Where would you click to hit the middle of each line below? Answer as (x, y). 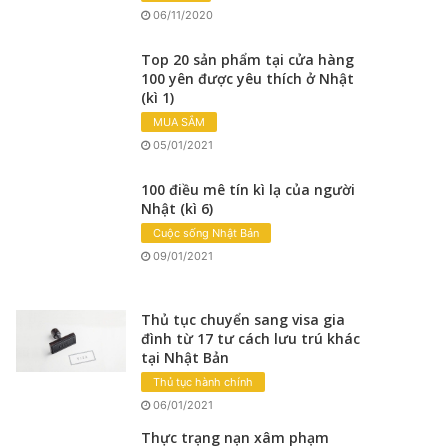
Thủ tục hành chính (203, 381)
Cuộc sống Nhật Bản (206, 232)
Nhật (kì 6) (177, 208)
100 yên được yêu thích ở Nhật (248, 78)
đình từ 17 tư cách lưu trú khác (251, 338)
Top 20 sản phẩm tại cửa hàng (248, 59)
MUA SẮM (179, 121)
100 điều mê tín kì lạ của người (248, 189)
